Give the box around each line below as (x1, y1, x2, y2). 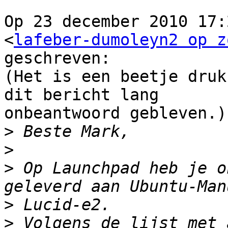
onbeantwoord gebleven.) (4, 104, 226, 123)
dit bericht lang (4, 85, 159, 104)
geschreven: (4, 49, 110, 68)
